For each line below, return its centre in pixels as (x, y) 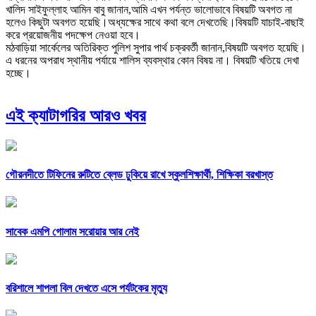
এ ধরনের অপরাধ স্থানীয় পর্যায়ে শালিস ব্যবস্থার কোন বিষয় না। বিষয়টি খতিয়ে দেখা (152, 61)
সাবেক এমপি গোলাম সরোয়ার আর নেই (72, 231)
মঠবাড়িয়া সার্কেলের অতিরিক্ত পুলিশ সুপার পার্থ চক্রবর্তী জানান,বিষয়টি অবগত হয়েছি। (156, 48)
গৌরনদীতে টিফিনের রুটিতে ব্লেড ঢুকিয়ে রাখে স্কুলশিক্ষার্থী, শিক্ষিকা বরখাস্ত (139, 175)
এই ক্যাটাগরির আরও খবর (76, 115)
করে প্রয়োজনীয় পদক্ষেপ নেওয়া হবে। (73, 35)
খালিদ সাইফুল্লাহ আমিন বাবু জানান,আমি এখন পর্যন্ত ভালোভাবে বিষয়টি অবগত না (149, 10)
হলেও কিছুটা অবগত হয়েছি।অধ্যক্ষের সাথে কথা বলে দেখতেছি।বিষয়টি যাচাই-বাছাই (155, 23)
